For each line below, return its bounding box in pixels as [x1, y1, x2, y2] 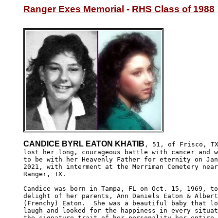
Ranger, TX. [23, 170, 66, 178]
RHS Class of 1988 [132, 4, 215, 14]
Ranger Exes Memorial [23, 4, 124, 14]
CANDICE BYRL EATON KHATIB [23, 139, 145, 148]
